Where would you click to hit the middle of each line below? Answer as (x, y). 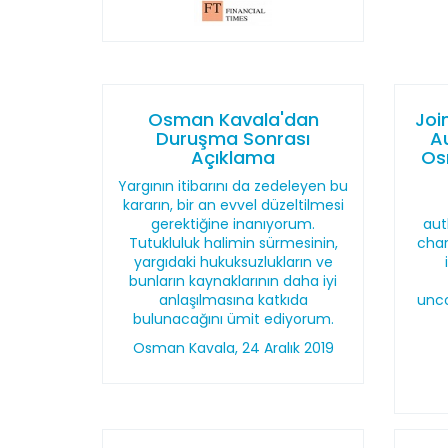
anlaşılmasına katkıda (233, 300)
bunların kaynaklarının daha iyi (233, 281)
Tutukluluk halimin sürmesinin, (233, 243)
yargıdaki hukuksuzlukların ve (233, 262)
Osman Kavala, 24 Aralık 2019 (233, 348)
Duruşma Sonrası (233, 138)
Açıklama (233, 157)
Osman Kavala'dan (233, 119)
